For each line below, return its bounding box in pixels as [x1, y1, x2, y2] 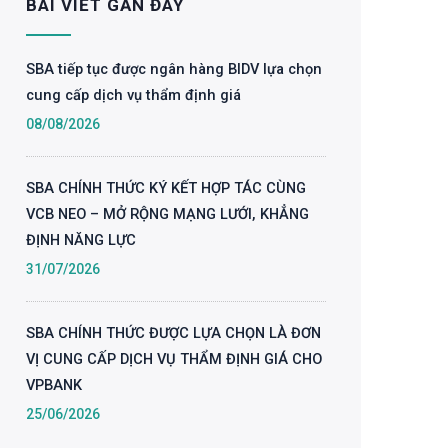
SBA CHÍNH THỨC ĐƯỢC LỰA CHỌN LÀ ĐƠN [26, 324, 321, 342]
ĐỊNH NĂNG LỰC [26, 231, 136, 249]
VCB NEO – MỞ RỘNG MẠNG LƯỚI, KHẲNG [26, 205, 309, 223]
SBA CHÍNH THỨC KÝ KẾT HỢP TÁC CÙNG [26, 179, 306, 197]
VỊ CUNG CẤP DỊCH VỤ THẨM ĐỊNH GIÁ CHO [26, 350, 322, 368]
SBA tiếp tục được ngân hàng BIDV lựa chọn [26, 60, 322, 78]
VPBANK [26, 376, 82, 394]
